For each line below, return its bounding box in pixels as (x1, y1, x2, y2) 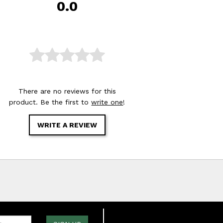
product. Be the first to (9, 98, 92, 106)
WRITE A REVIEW (37, 120, 97, 129)
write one (91, 98, 123, 106)
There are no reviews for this (18, 87, 116, 95)
